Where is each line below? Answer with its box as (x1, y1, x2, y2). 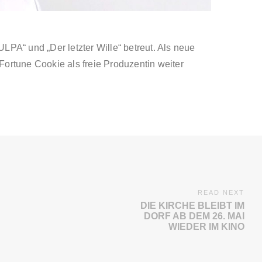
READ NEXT (198, 189, 244, 196)
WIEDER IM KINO (168, 222, 244, 232)
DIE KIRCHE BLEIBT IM (140, 201, 244, 211)
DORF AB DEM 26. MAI (144, 211, 244, 222)
